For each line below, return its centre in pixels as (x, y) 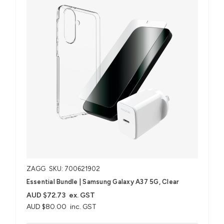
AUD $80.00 (46, 206)
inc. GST (83, 206)
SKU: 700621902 (74, 168)
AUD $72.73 (46, 195)
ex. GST (82, 195)
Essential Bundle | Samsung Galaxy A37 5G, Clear (103, 181)
